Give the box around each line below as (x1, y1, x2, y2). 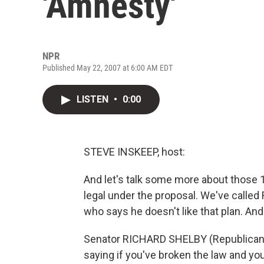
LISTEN (77, 94, 111, 105)
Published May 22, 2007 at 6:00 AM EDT (42, 63, 173, 72)
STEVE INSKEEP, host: (84, 146, 185, 158)
